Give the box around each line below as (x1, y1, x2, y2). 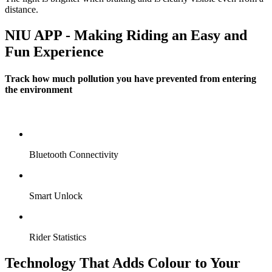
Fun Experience (5, 44, 104, 60)
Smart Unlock (29, 190, 83, 201)
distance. (5, 4, 38, 15)
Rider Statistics (29, 231, 86, 242)
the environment (5, 84, 72, 95)
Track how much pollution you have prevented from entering (5, 73, 256, 84)
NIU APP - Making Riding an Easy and (5, 27, 247, 44)
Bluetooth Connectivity (29, 149, 118, 160)
